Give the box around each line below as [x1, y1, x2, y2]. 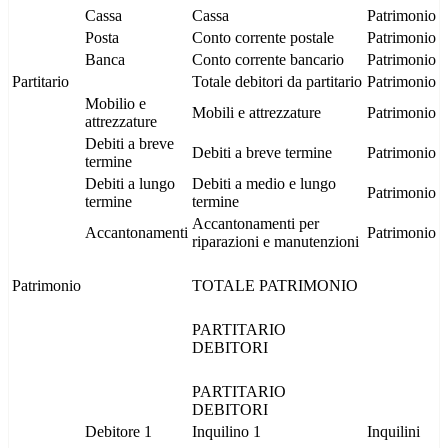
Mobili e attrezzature [192, 104, 321, 122]
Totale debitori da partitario [192, 73, 362, 91]
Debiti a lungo [85, 175, 175, 193]
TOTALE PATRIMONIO [192, 277, 358, 295]
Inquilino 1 [192, 423, 261, 441]
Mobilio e [85, 95, 146, 113]
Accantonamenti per [192, 215, 319, 233]
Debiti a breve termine [192, 144, 332, 162]
